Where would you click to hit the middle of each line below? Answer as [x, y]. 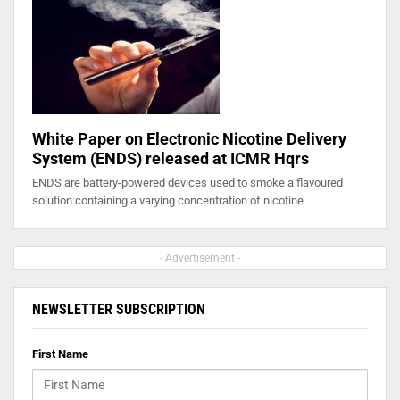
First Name [60, 354]
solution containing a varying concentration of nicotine [168, 201]
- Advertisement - [200, 258]
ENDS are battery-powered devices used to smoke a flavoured [187, 183]
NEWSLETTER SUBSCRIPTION [119, 310]
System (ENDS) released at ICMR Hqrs [171, 159]
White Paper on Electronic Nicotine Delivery [189, 139]
